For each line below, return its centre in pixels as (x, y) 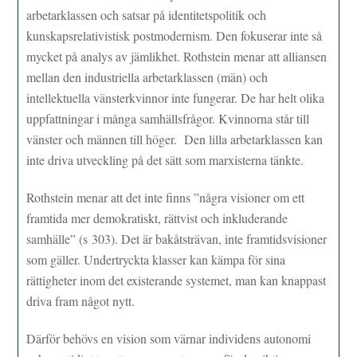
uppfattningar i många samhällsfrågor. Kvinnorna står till (168, 119)
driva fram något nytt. (81, 301)
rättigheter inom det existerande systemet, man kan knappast (177, 280)
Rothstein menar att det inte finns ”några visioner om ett (166, 198)
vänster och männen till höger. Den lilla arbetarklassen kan (175, 139)
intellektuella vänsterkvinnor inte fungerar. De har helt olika (176, 98)
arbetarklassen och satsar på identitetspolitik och (147, 15)
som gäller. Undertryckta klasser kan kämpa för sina (156, 260)
